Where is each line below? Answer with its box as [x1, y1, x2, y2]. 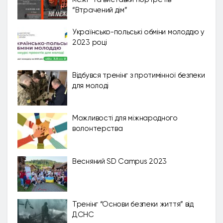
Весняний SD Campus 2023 [72, 156, 167, 166]
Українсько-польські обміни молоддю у [72, 27, 205, 36]
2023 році [72, 38, 107, 47]
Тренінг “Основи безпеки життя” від [72, 200, 194, 209]
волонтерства [72, 124, 123, 133]
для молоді [72, 81, 109, 90]
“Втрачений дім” [72, 5, 127, 14]
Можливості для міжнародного [72, 113, 178, 122]
